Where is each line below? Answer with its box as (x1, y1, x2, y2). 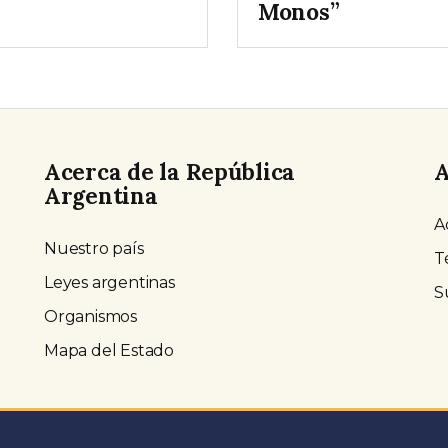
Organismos (44, 307, 137, 327)
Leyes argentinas (44, 273, 175, 293)
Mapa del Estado (44, 341, 174, 361)
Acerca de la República (44, 157, 296, 187)
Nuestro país (44, 239, 144, 259)
